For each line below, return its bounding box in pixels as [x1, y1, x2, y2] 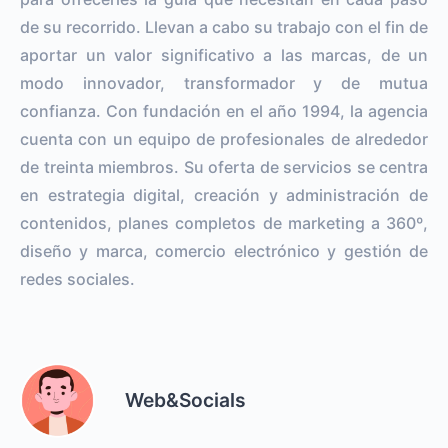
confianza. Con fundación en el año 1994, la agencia [20, 100, 428, 121]
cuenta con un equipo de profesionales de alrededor [20, 128, 428, 149]
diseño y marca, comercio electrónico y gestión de [20, 240, 428, 261]
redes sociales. [20, 268, 135, 289]
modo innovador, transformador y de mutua [20, 72, 428, 93]
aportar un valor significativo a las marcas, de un [20, 44, 428, 65]
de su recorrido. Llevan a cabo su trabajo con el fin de [20, 16, 428, 37]
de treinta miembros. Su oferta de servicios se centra [20, 156, 428, 177]
